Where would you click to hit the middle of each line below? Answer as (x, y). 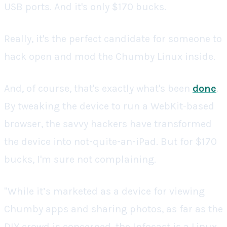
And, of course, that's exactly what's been (98, 88)
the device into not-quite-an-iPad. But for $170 (110, 142)
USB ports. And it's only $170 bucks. (85, 7)
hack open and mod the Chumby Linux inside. (110, 56)
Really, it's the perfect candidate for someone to (113, 39)
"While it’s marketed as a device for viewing (104, 191)
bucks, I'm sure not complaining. (80, 159)
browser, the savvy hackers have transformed (108, 124)
